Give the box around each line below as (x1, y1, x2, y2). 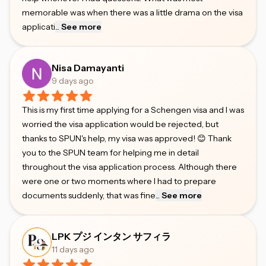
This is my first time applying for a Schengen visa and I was (22, 104, 244, 115)
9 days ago (52, 75, 94, 86)
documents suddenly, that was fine (22, 190, 156, 201)
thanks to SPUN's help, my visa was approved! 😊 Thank (22, 133, 232, 144)
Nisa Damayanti (52, 62, 124, 74)
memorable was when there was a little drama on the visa (22, 7, 243, 18)
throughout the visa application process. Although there (22, 161, 237, 172)
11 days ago (52, 244, 94, 255)
